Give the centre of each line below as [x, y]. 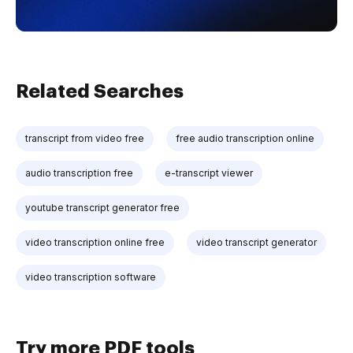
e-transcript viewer [209, 173]
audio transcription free [79, 173]
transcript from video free [85, 138]
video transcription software [91, 277]
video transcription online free [95, 242]
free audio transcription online [245, 138]
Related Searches [100, 91]
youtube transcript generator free [102, 208]
